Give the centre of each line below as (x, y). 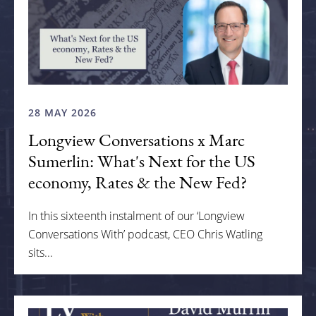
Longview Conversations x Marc (136, 140)
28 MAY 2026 (62, 113)
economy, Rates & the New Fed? (138, 182)
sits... (41, 253)
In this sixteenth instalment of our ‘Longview (136, 216)
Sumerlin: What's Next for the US (142, 161)
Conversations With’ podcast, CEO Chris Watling (145, 235)
